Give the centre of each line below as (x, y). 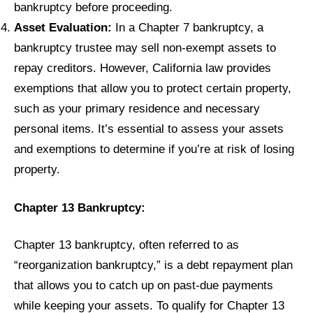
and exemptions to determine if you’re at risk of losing (154, 148)
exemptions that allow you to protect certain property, (153, 88)
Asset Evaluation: (63, 27)
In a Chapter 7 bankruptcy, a (188, 27)
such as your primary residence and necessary (137, 108)
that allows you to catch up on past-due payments (144, 285)
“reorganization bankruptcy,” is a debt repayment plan (153, 265)
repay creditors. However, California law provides (143, 67)
